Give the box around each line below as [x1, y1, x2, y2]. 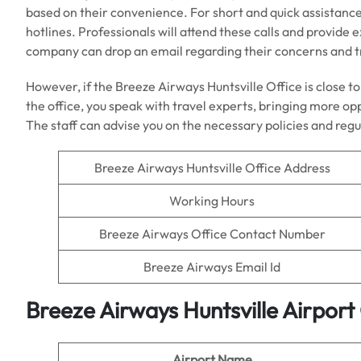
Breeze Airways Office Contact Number [98, 226, 326, 242]
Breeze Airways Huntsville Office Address [93, 160, 330, 176]
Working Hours [169, 193, 255, 209]
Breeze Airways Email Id [143, 259, 280, 275]
